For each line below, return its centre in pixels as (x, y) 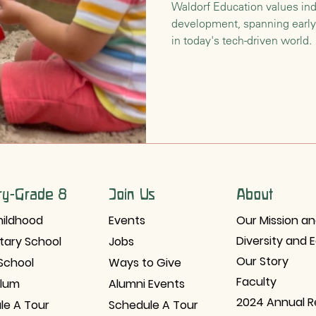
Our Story (262, 261)
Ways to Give (145, 262)
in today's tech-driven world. (242, 40)
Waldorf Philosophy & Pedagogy (146, 30)
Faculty (256, 281)
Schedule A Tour (153, 305)
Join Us (132, 194)
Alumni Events (147, 284)
